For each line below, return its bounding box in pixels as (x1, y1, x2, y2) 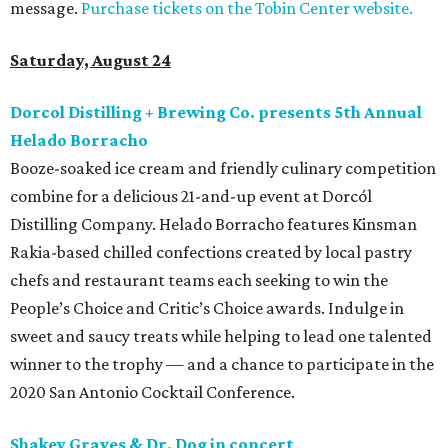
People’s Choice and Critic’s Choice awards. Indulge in (10, 298, 404, 319)
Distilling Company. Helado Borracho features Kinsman (10, 214, 417, 235)
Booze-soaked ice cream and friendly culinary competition (10, 158, 436, 179)
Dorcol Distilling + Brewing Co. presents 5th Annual (10, 102, 422, 123)
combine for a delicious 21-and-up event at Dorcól (10, 186, 372, 207)
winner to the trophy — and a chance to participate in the (10, 354, 434, 375)
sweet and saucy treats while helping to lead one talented (10, 326, 432, 347)
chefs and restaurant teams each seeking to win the (10, 270, 388, 291)
